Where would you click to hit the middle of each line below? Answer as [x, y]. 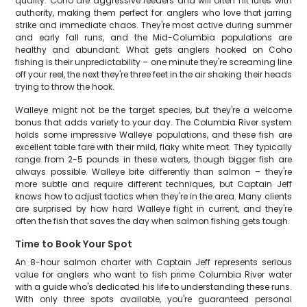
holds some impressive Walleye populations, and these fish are [153, 135]
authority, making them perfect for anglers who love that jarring [153, 13]
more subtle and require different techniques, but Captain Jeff [153, 184]
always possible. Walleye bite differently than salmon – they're [153, 172]
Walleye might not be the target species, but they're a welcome [153, 110]
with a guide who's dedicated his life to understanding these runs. [153, 287]
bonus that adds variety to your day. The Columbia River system [153, 122]
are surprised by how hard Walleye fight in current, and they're [153, 209]
